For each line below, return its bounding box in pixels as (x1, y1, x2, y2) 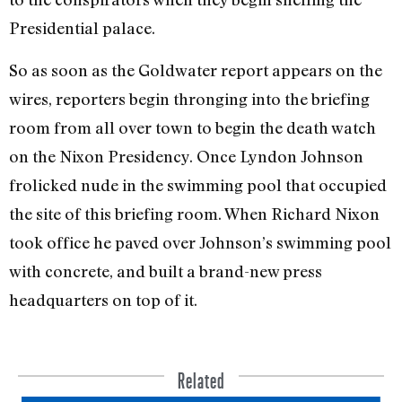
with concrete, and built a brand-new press (9, 260, 322, 281)
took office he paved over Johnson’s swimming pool (9, 232, 391, 252)
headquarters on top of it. (9, 289, 197, 310)
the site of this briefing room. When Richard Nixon (9, 203, 380, 223)
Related (177, 359, 225, 394)
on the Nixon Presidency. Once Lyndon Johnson (9, 145, 363, 166)
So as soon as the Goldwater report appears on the (9, 59, 382, 80)
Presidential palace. (9, 18, 155, 39)
